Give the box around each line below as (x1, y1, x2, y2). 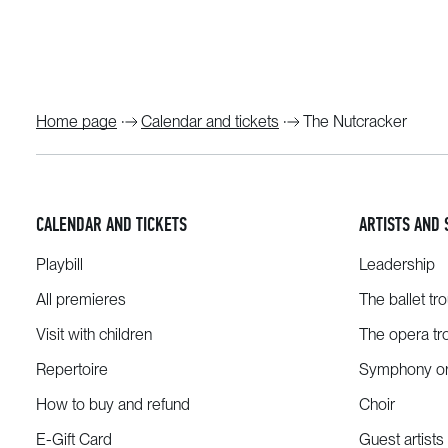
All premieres (36, 290, 126, 309)
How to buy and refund (36, 395, 190, 414)
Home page (36, 112, 117, 131)
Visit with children (36, 325, 152, 344)
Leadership (358, 255, 435, 274)
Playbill (36, 255, 83, 274)
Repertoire (36, 360, 108, 379)
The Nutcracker (303, 112, 407, 131)
